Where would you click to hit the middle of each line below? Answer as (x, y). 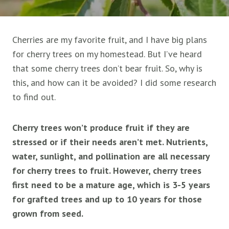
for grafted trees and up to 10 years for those (107, 199)
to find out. (34, 97)
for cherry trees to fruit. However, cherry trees (107, 170)
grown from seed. (48, 213)
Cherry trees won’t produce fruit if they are (101, 128)
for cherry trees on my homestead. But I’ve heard (107, 54)
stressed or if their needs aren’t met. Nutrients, (110, 142)
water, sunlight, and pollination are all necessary (111, 156)
